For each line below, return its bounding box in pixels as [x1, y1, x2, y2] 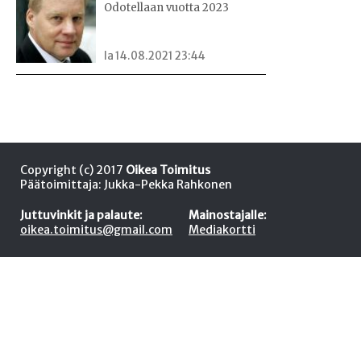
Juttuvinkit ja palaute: [20, 208, 143, 223]
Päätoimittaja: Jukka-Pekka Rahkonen [20, 177, 232, 193]
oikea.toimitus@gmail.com [20, 222, 172, 238]
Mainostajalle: [189, 208, 267, 223]
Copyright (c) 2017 [20, 163, 126, 178]
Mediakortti [189, 222, 255, 238]
